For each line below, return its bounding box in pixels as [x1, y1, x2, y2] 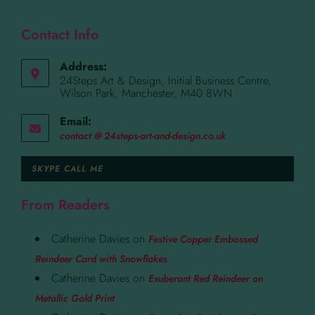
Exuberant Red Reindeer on [148, 271, 263, 285]
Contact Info [21, 24, 99, 45]
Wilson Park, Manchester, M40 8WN [60, 84, 232, 101]
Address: [60, 58, 107, 75]
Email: [60, 112, 91, 129]
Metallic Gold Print [35, 290, 115, 305]
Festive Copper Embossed [148, 231, 258, 246]
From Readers [21, 194, 110, 215]
